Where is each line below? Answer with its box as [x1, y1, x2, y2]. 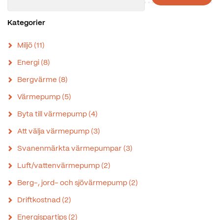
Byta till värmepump [17, 110, 88, 118]
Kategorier [7, 19, 45, 27]
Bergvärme [17, 76, 58, 83]
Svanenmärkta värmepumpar [17, 145, 123, 152]
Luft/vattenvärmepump [17, 162, 101, 169]
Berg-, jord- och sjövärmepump [17, 179, 129, 187]
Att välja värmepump [17, 128, 91, 135]
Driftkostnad [17, 196, 62, 204]
